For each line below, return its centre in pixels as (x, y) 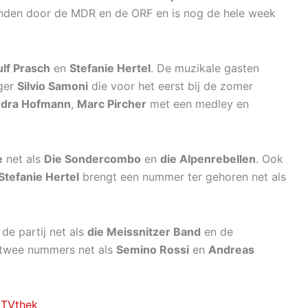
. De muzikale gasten (205, 68)
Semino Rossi (153, 250)
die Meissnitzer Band (144, 232)
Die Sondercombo (92, 159)
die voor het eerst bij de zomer (170, 86)
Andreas (231, 250)
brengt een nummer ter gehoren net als (183, 177)
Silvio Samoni (53, 86)
